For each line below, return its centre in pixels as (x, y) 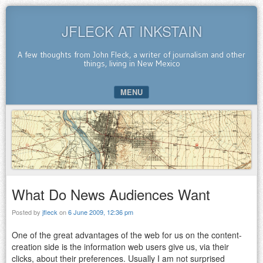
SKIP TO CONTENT (47, 112)
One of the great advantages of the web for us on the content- (127, 235)
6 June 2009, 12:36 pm (101, 212)
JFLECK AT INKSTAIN (131, 31)
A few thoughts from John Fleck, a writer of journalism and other (131, 55)
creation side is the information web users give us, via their (120, 246)
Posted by (27, 212)
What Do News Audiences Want (111, 194)
